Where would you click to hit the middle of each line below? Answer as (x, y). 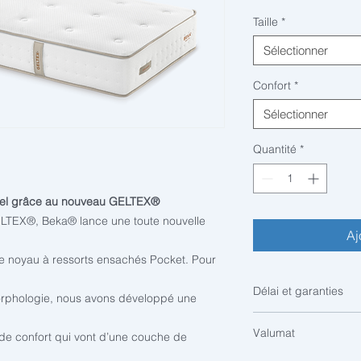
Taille (266, 22)
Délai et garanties (298, 291)
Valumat (274, 333)
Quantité (275, 149)
